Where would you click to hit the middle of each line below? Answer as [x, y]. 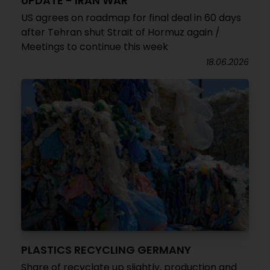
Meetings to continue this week [95, 47]
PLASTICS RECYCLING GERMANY [106, 250]
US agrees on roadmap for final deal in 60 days [131, 18]
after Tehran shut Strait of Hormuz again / [121, 32]
